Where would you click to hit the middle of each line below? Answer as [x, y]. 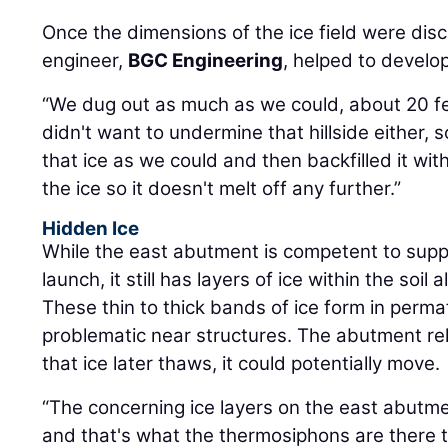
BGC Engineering [206, 61]
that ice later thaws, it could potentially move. [241, 364]
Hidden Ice [91, 229]
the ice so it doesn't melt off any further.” [222, 189]
